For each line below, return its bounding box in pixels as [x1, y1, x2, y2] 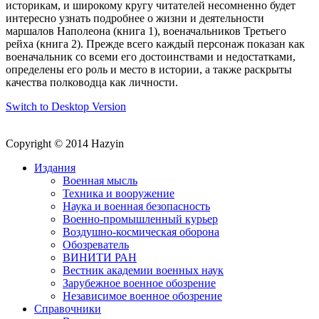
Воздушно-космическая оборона [63, 225, 219, 238]
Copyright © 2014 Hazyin [6, 137, 124, 150]
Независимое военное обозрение [63, 289, 222, 302]
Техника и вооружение [63, 187, 174, 199]
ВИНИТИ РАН [63, 251, 137, 263]
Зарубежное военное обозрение [63, 276, 216, 289]
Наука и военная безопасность [63, 199, 210, 212]
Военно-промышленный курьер [63, 212, 218, 225]
